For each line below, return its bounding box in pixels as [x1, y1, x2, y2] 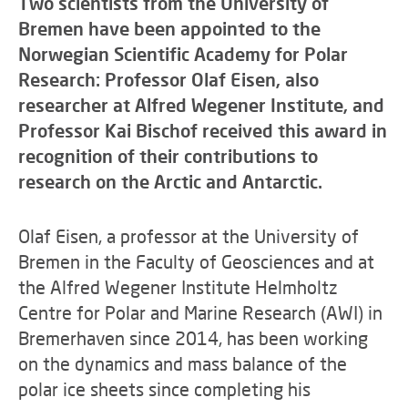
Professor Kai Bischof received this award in [18, 119, 387, 141]
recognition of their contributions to [18, 145, 318, 167]
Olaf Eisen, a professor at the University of [18, 225, 359, 247]
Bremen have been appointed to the [18, 17, 321, 39]
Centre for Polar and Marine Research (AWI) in [18, 301, 382, 323]
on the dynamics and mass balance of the [18, 352, 347, 374]
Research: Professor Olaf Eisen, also [18, 68, 319, 90]
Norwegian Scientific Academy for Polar [18, 43, 348, 65]
